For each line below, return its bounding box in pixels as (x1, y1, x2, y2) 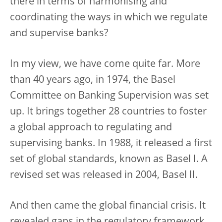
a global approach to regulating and (10, 122, 172, 133)
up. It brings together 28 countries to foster (10, 107, 207, 117)
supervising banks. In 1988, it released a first (10, 138, 212, 149)
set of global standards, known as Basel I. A (10, 154, 208, 165)
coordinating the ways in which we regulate (10, 12, 208, 23)
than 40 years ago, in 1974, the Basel (10, 75, 175, 85)
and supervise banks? (10, 28, 109, 39)
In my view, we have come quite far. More (10, 59, 200, 69)
